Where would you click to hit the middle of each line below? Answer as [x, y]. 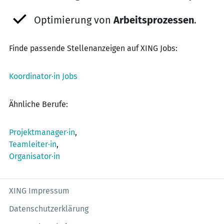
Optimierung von [74, 20]
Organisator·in [34, 156]
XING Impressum [39, 191]
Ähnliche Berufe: [38, 104]
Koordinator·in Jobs [43, 76]
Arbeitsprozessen [154, 20]
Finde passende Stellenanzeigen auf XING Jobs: [93, 48]
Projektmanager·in [42, 132]
